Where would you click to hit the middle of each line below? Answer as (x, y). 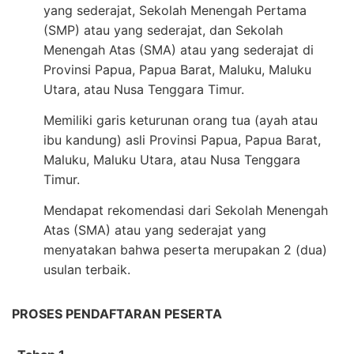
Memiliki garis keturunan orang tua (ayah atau (181, 120)
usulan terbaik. (87, 269)
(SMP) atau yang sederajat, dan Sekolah (163, 30)
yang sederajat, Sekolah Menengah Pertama (175, 10)
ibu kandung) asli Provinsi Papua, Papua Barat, (182, 139)
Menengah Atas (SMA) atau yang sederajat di (179, 49)
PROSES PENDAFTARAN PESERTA (117, 313)
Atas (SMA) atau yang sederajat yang (155, 230)
